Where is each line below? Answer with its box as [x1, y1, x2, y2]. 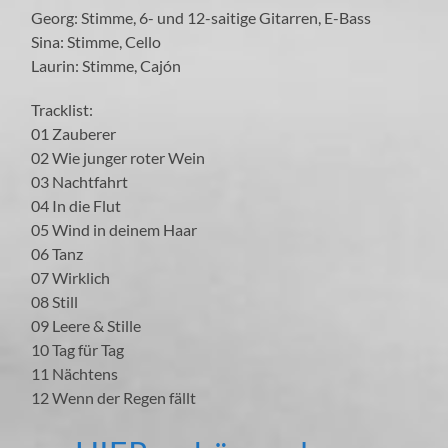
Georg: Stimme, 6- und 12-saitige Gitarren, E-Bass [31, 7, 372, 27]
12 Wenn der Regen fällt [31, 387, 197, 407]
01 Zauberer [31, 123, 117, 143]
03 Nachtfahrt [31, 171, 129, 191]
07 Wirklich [31, 267, 111, 287]
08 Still [31, 291, 79, 311]
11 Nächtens [31, 363, 119, 383]
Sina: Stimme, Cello [31, 31, 162, 51]
